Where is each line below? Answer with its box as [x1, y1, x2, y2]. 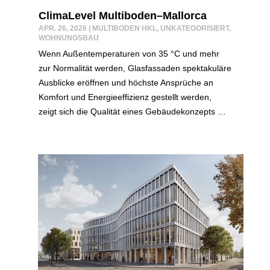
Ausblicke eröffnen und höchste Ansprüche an [38, 77, 213, 87]
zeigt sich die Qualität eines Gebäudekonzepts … [38, 106, 226, 116]
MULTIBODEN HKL [92, 24, 157, 33]
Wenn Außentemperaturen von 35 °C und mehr [38, 48, 219, 58]
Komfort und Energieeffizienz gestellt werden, [38, 92, 212, 102]
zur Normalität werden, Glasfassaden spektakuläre [38, 63, 231, 73]
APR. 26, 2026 [38, 24, 87, 33]
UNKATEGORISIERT [160, 24, 229, 33]
